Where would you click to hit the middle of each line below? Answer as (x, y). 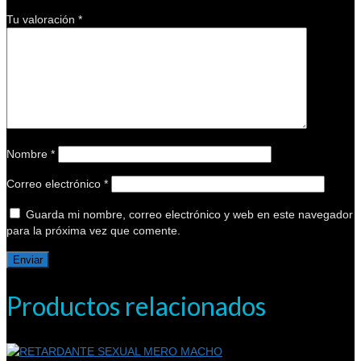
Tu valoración (42, 19)
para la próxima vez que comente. (93, 230)
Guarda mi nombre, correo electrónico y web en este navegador (189, 214)
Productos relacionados (136, 305)
